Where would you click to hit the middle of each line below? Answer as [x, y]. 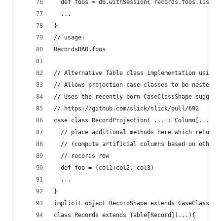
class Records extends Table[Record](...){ [125, 215]
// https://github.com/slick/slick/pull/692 [126, 109]
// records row [81, 156]
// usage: [69, 37]
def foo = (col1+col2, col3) [104, 168]
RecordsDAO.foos [80, 49]
